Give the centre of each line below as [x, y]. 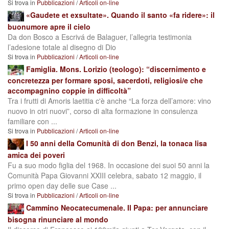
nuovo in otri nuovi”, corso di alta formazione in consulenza [103, 111]
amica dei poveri [36, 155]
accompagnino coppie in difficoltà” [69, 90]
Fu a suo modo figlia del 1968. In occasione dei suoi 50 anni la [109, 165]
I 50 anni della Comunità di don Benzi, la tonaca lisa [117, 143]
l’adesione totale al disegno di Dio [62, 47]
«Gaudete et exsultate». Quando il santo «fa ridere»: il [120, 15]
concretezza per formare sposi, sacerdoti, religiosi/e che [105, 80]
